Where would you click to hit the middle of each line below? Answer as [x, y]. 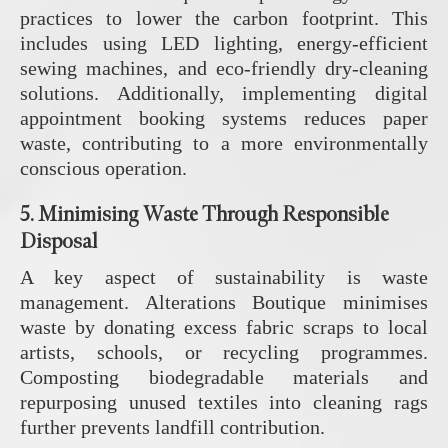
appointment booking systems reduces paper [224, 118]
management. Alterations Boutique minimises [224, 302]
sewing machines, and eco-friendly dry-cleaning [224, 68]
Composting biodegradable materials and [224, 377]
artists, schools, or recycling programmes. [224, 352]
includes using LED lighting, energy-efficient [224, 43]
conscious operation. [103, 168]
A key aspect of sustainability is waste [224, 277]
